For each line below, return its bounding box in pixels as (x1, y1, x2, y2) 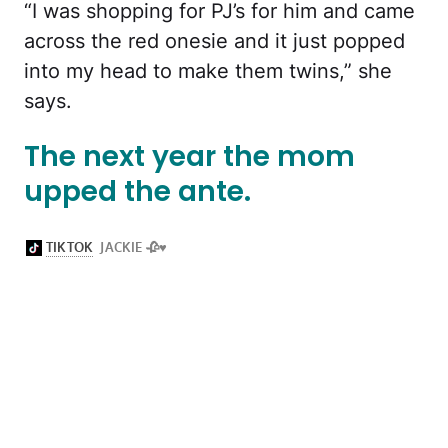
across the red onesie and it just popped (24, 29, 405, 54)
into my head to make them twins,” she (24, 59, 392, 84)
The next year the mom (24, 137, 355, 177)
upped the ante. (24, 172, 251, 212)
